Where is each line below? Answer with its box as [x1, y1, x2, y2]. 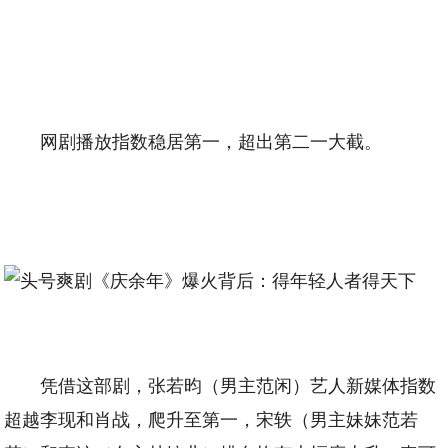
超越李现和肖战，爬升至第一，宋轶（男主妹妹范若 [4, 405, 419, 431]
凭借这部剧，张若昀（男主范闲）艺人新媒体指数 [40, 371, 437, 397]
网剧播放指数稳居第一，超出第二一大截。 [40, 127, 383, 153]
